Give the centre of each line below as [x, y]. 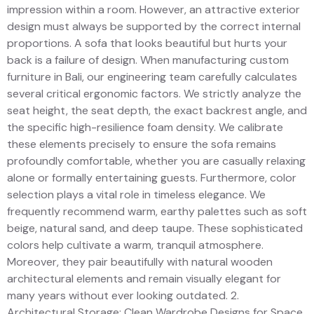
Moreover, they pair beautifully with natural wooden [140, 261]
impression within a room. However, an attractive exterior [153, 9]
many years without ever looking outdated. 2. [123, 295]
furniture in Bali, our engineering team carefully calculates [152, 76]
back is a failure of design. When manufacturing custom [148, 60]
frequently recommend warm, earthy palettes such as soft [157, 211]
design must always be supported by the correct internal [154, 26]
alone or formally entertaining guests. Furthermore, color [152, 177]
